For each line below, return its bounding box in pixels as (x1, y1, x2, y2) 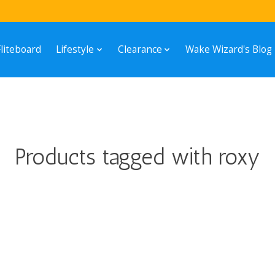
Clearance (117, 43, 162, 56)
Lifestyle (56, 43, 95, 56)
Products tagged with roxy (15, 143, 260, 170)
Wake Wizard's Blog (185, 43, 273, 56)
